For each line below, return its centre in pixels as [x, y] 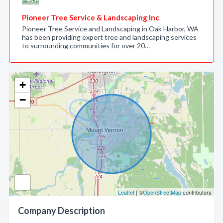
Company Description [61, 211]
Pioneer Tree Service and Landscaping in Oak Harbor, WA [110, 29]
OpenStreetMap [162, 192]
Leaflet [126, 192]
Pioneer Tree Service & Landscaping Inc [91, 17]
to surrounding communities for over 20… [86, 46]
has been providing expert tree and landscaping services [109, 37]
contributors [196, 192]
